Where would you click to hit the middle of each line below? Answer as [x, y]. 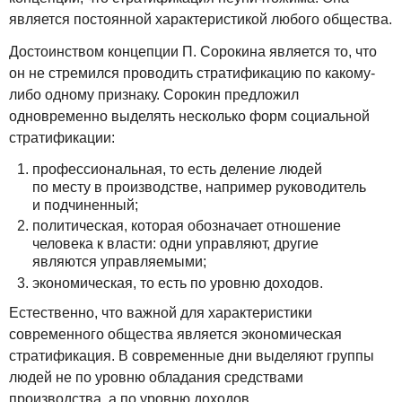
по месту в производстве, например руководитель [199, 188]
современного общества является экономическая [175, 334]
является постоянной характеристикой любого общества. [201, 19]
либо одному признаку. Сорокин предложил [154, 95]
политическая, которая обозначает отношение [186, 226]
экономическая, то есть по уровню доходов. [177, 283]
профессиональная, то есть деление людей [177, 170]
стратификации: [62, 138]
